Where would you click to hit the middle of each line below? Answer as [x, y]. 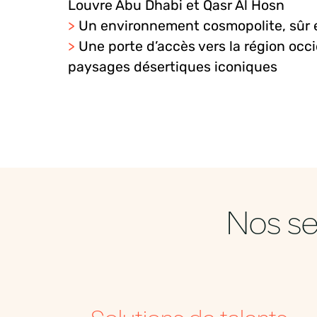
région [265, 47]
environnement [150, 26]
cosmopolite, [244, 26]
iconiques [246, 67]
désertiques [172, 67]
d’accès [171, 47]
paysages [99, 67]
